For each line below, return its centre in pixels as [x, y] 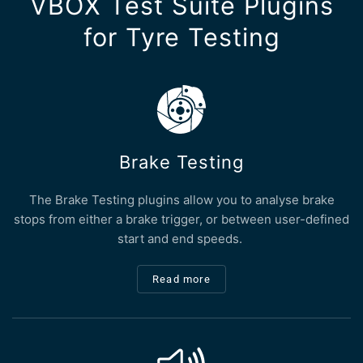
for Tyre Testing [181, 37]
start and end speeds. [181, 239]
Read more [181, 280]
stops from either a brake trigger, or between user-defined [181, 220]
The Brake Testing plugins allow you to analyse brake [181, 200]
